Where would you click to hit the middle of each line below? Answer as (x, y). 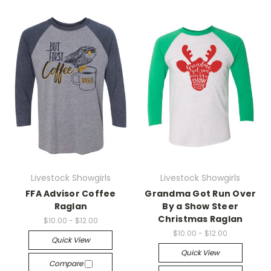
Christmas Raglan (201, 219)
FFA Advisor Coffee (71, 194)
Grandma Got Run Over (201, 194)
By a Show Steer (201, 206)
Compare (67, 263)
